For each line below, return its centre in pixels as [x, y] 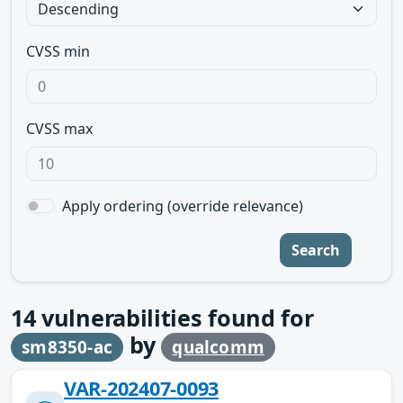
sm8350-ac [67, 347]
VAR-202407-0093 [142, 388]
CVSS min [58, 51]
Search [316, 250]
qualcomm [218, 347]
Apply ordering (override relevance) [183, 206]
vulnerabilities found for [175, 318]
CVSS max [59, 129]
